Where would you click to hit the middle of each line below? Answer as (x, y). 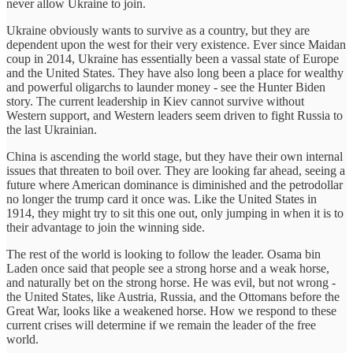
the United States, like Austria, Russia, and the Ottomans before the (173, 296)
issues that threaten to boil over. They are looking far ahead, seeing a (176, 170)
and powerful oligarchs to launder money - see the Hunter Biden (166, 87)
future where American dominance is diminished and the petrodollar (175, 184)
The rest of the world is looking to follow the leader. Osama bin (163, 254)
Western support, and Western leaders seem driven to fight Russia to (175, 115)
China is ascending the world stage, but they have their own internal (175, 156)
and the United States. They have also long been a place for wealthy (175, 72)
